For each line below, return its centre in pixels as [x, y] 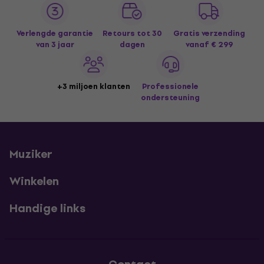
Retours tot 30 [132, 33]
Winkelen [34, 181]
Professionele [171, 86]
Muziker [31, 154]
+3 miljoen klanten [93, 86]
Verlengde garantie [55, 33]
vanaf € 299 [209, 44]
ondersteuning [171, 98]
